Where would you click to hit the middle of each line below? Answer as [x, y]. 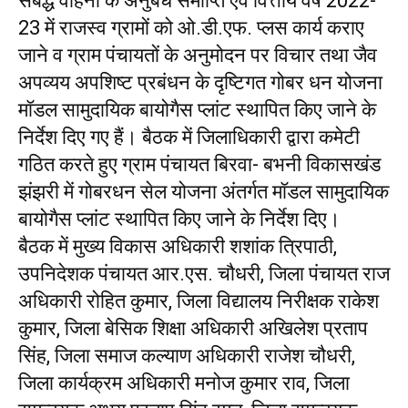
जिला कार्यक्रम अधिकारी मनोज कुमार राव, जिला [184, 383]
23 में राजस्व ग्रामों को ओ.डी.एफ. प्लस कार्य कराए [191, 28]
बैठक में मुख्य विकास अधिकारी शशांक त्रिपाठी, [178, 246]
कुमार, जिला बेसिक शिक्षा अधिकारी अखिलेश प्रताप [193, 328]
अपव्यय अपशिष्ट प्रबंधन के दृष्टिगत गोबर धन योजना [200, 82]
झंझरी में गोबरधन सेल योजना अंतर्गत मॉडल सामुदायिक [204, 192]
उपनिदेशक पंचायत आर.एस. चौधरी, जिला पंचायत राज [204, 274]
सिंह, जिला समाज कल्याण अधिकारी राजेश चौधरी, [187, 356]
